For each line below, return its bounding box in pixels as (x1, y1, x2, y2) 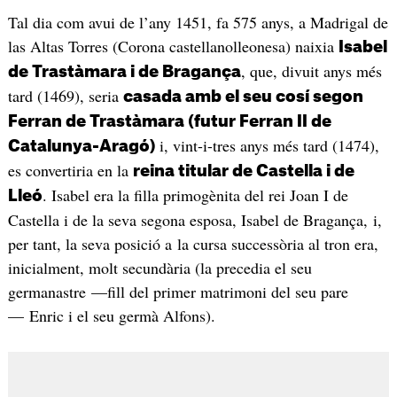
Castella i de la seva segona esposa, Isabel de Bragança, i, (7, 209, 382, 231)
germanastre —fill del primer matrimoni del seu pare (7, 281, 348, 303)
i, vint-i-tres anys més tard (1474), (154, 135, 379, 157)
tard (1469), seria (7, 85, 123, 107)
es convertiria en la (7, 160, 133, 182)
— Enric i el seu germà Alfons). (7, 305, 215, 327)
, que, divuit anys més (240, 60, 382, 82)
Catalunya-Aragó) (7, 138, 155, 155)
